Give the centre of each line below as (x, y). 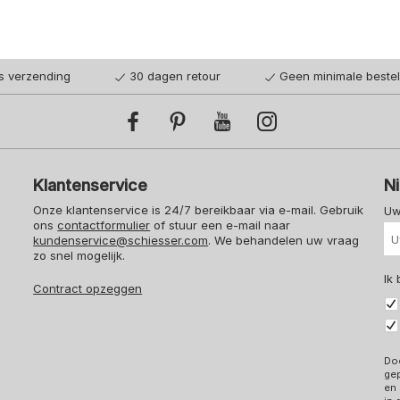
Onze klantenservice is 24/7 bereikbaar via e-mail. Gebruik (199, 210)
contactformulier (104, 225)
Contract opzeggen (88, 289)
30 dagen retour (175, 76)
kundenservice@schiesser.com (121, 241)
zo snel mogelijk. (79, 256)
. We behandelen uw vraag (284, 241)
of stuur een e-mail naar (221, 225)
